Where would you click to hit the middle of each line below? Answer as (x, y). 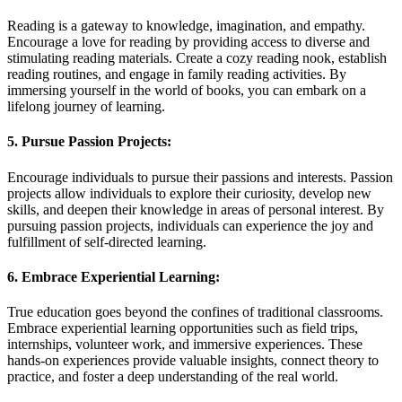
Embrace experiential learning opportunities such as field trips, (183, 328)
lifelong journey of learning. (86, 107)
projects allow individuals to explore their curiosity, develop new (189, 193)
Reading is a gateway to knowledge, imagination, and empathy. (186, 26)
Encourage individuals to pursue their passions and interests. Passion (200, 177)
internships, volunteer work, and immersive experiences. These (185, 345)
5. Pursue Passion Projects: (89, 142)
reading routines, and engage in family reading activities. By (177, 74)
